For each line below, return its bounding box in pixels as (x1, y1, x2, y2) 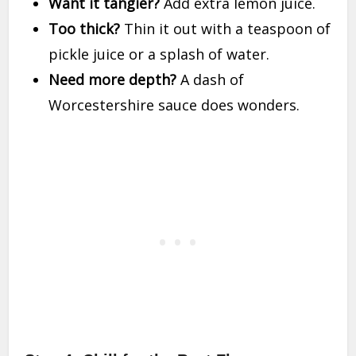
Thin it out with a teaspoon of (120, 19, 331, 39)
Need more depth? (48, 70, 177, 90)
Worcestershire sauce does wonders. (48, 95, 300, 115)
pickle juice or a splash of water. (48, 44, 270, 64)
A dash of (176, 70, 245, 90)
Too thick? (48, 19, 121, 39)
